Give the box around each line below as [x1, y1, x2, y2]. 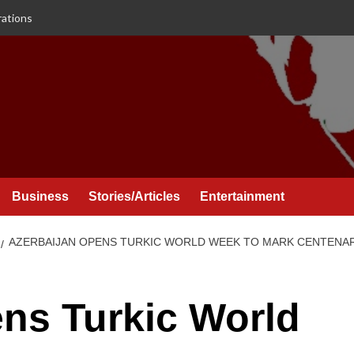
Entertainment [200, 190, 284, 203]
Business [12, 190, 69, 203]
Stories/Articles [88, 190, 180, 203]
